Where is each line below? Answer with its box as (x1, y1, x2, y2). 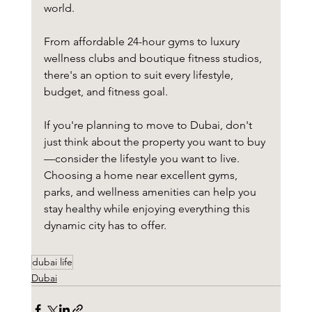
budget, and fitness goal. (43, 85, 168, 99)
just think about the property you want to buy (43, 135, 265, 149)
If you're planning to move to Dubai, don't (43, 118, 255, 132)
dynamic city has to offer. (43, 219, 166, 233)
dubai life (31, 256, 72, 269)
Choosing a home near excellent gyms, (43, 169, 240, 182)
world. (43, 1, 75, 15)
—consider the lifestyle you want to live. (43, 152, 242, 166)
